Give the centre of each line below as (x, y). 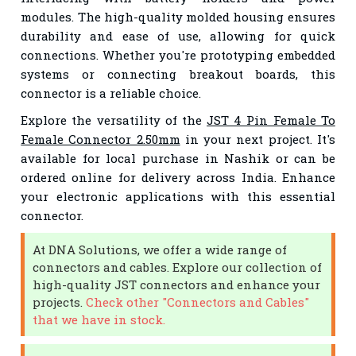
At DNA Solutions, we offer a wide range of (160, 249)
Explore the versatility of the (114, 120)
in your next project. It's (257, 139)
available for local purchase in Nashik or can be (178, 158)
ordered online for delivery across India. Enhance (178, 177)
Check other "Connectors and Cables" (198, 302)
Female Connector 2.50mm (101, 139)
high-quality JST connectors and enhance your (177, 284)
